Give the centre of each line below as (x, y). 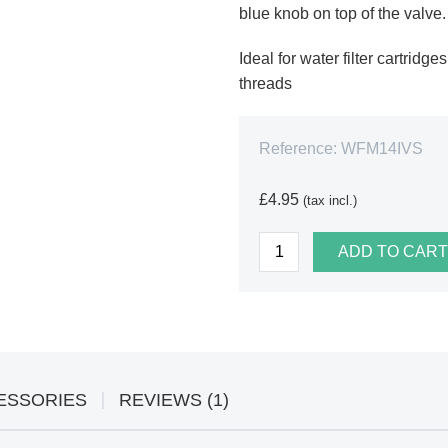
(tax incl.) (330, 200)
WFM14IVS (382, 148)
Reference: (298, 148)
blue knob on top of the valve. (342, 13)
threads (265, 83)
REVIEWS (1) (174, 399)
